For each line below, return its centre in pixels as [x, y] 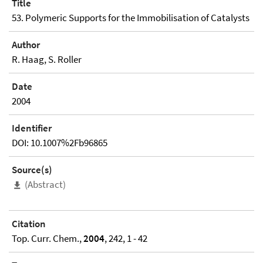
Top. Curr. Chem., [48, 239]
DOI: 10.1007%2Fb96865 [60, 143]
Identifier [32, 128]
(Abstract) [45, 184]
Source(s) [32, 170]
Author [26, 45]
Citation [29, 224]
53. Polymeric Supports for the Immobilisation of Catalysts [131, 18]
